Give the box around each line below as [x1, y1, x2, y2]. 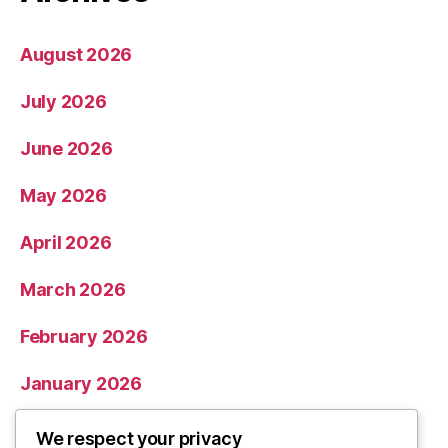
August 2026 [20, 43, 133, 65]
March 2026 [20, 278, 126, 300]
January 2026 [20, 372, 142, 394]
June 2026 [20, 137, 113, 159]
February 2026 [20, 325, 148, 347]
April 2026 [20, 231, 112, 253]
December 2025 [20, 419, 161, 441]
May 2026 [20, 184, 107, 206]
